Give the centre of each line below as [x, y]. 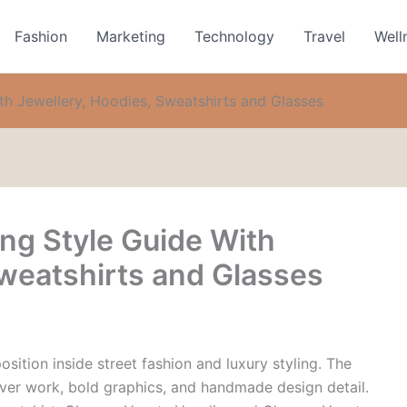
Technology [235, 36]
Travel [325, 36]
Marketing [131, 36]
